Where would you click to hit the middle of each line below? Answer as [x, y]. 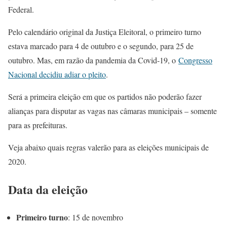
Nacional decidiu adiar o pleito [57, 74]
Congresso [195, 60]
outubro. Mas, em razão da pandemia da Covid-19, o [93, 60]
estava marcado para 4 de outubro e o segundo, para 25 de [101, 46]
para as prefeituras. [38, 125]
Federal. [21, 9]
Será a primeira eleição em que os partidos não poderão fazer [105, 96]
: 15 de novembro [96, 217]
